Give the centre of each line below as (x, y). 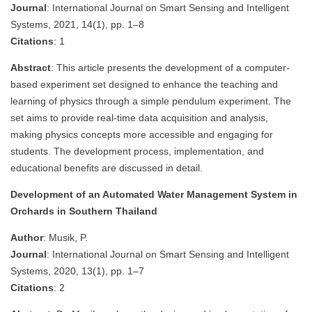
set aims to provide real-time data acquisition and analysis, (139, 118)
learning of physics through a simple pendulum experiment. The (151, 101)
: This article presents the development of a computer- (170, 68)
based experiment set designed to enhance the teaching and (144, 85)
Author (27, 238)
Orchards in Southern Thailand (84, 211)
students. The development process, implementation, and (137, 151)
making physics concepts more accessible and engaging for (142, 135)
